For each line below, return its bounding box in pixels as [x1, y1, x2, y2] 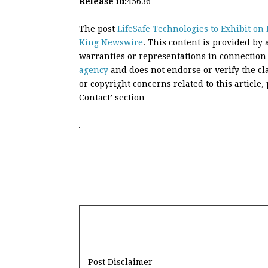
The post [79, 23, 117, 33]
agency [79, 65, 108, 75]
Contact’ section [79, 92, 145, 102]
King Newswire [79, 37, 143, 47]
